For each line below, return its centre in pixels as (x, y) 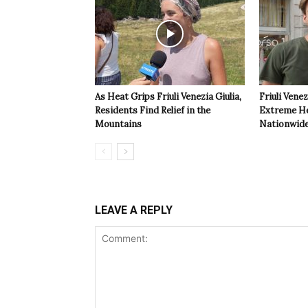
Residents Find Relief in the (153, 111)
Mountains (118, 124)
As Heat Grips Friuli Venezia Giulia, (168, 97)
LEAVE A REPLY (134, 210)
